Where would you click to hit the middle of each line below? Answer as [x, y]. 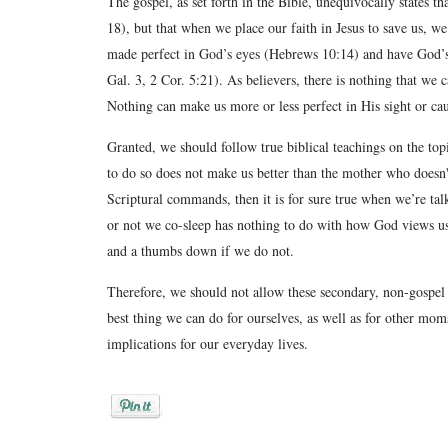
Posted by [139, 435]
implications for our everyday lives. [207, 343]
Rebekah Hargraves [234, 435]
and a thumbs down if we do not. [200, 250]
